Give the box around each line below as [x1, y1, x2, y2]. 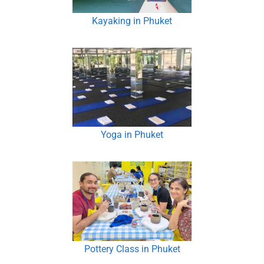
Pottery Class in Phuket [84, 243, 180, 255]
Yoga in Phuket [101, 129, 163, 141]
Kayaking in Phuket [92, 15, 172, 27]
